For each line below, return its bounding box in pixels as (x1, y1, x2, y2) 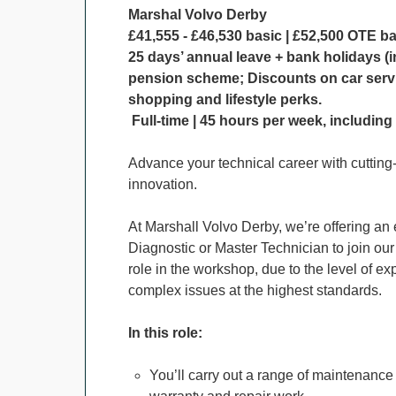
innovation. (128, 177, 197, 192)
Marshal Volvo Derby (128, 7, 267, 22)
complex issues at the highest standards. (128, 283, 382, 298)
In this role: (128, 325, 202, 340)
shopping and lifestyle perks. (128, 92, 322, 107)
